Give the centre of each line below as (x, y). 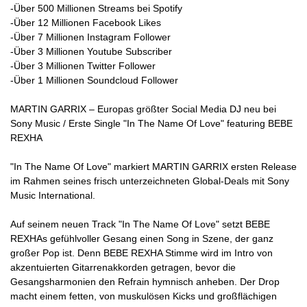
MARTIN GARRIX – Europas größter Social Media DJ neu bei (143, 109)
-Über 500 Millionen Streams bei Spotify (96, 8)
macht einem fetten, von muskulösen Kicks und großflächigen (144, 296)
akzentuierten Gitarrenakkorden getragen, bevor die (123, 267)
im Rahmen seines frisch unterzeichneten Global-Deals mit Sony (150, 181)
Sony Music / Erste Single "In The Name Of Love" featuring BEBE (151, 123)
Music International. (53, 195)
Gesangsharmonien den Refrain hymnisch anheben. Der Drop (145, 282)
